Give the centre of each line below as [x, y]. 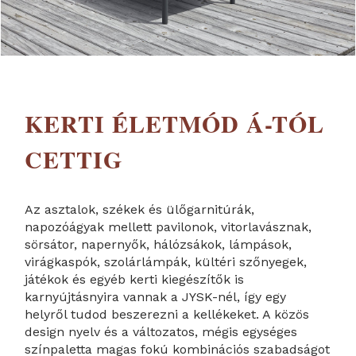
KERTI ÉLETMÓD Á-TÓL [175, 123]
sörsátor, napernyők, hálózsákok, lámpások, [159, 244]
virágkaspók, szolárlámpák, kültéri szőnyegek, [166, 261]
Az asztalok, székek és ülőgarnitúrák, [140, 209]
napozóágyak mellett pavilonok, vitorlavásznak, [168, 226]
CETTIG [74, 159]
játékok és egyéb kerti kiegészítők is [135, 279]
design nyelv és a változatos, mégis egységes [161, 331]
